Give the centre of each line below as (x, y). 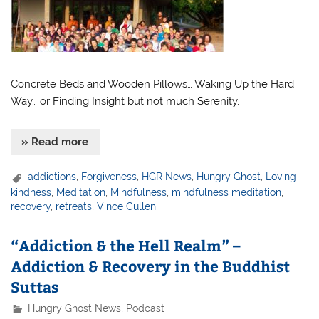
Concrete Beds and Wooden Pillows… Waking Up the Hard (153, 84)
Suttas (35, 286)
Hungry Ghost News (75, 309)
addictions (52, 177)
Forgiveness (109, 177)
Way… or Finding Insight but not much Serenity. (125, 101)
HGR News (167, 177)
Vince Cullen (127, 206)
